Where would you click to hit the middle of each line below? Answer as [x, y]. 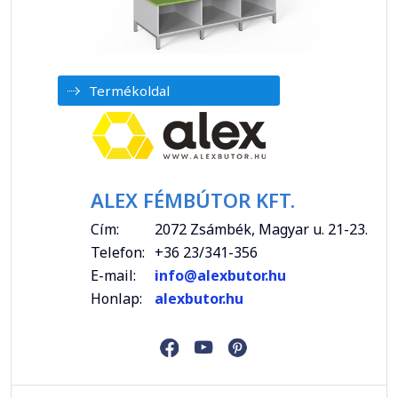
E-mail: [113, 276]
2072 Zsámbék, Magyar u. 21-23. [261, 230]
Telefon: [118, 253]
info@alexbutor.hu [222, 276]
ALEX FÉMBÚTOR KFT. [193, 200]
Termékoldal [129, 91]
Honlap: [116, 299]
